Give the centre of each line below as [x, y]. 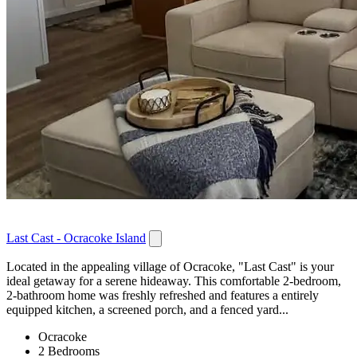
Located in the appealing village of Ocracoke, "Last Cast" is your [170, 266]
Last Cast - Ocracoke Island [76, 237]
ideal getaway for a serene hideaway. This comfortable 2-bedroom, [174, 280]
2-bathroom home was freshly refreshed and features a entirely [163, 295]
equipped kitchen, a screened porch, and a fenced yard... [147, 309]
